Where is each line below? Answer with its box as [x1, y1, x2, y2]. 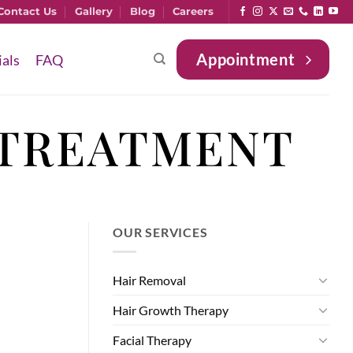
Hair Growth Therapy [113, 302, 229, 318]
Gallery [74, 6, 113, 17]
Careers [173, 6, 214, 17]
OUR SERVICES [113, 225, 208, 240]
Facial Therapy [113, 332, 191, 347]
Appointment [196, 49, 295, 69]
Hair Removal [113, 272, 186, 288]
